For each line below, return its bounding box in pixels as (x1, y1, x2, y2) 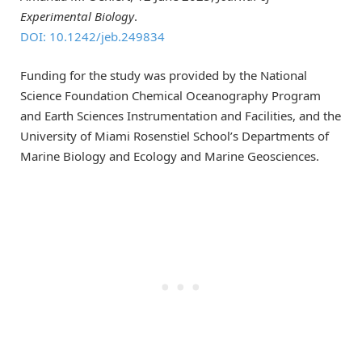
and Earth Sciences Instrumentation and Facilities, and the (20, 107, 341, 124)
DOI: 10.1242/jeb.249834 (20, 27, 165, 44)
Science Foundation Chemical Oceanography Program (20, 86, 321, 103)
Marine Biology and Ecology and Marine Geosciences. (20, 147, 319, 164)
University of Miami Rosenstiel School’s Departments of (20, 127, 329, 144)
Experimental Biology (20, 7, 134, 24)
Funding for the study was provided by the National (20, 66, 307, 83)
